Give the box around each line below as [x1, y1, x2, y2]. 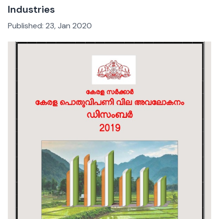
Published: [8, 21, 45, 31]
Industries [8, 3, 55, 16]
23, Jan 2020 [45, 21, 92, 31]
